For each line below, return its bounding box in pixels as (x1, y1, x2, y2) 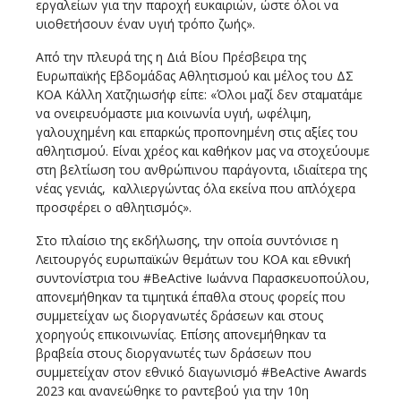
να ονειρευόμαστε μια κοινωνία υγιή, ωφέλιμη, (36, 104, 311, 122)
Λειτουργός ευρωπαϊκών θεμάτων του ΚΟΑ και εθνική (36, 250, 351, 268)
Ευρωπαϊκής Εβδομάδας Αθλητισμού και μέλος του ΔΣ (36, 66, 354, 84)
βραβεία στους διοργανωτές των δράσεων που (36, 344, 311, 362)
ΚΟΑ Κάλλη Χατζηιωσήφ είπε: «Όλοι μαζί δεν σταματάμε (36, 85, 363, 103)
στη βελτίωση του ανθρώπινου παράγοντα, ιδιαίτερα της (36, 160, 367, 178)
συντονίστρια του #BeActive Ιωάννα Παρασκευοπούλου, (36, 269, 370, 286)
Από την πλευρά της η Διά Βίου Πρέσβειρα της (36, 47, 306, 65)
